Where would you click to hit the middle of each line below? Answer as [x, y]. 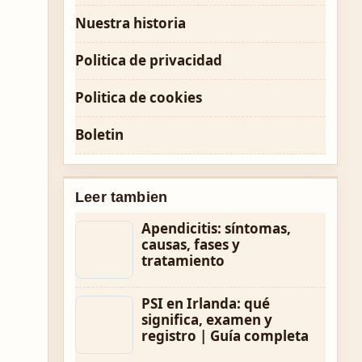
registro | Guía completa [225, 336]
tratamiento [183, 261]
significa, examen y [207, 320]
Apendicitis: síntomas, [216, 228]
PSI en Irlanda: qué [206, 303]
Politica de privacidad [149, 60]
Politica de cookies [139, 97]
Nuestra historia [130, 23]
